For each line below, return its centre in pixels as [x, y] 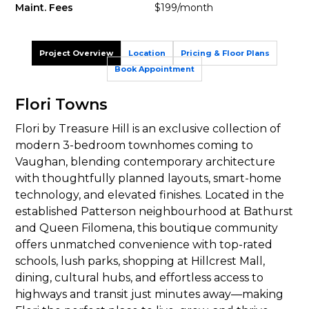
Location [147, 53]
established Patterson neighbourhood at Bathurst [154, 211]
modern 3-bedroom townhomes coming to [134, 145]
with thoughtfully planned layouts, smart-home [149, 178]
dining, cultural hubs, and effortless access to [140, 278]
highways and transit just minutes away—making [150, 294]
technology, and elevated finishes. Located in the [150, 195]
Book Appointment [154, 69]
